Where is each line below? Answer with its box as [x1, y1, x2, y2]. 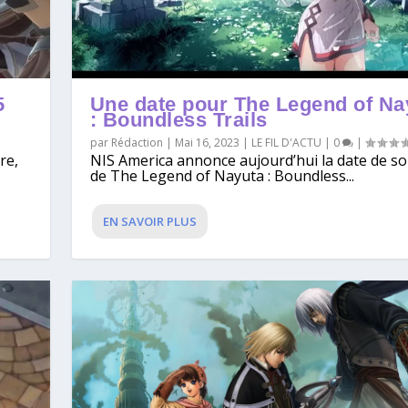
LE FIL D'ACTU [250, 135, 321, 151]
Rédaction [110, 135, 163, 151]
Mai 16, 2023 [174, 135, 240, 151]
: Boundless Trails [89, 108, 268, 132]
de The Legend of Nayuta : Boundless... [89, 166, 354, 187]
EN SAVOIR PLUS [102, 213, 197, 230]
